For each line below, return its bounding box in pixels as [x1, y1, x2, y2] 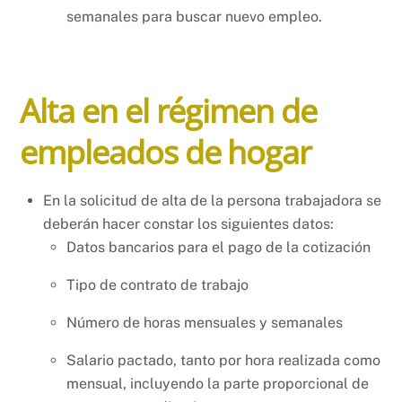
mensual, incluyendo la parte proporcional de [66, 375, 369, 393]
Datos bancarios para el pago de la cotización [66, 239, 371, 257]
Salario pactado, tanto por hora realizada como [66, 352, 380, 370]
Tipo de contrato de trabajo [66, 276, 249, 294]
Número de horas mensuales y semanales [66, 314, 343, 332]
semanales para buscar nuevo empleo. [66, 7, 322, 25]
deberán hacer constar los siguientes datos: [43, 215, 334, 233]
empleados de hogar [20, 130, 311, 175]
